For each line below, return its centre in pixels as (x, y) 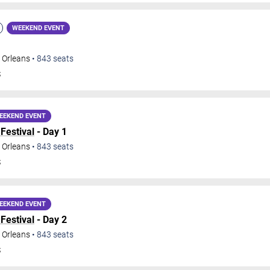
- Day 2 (51, 220)
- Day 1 (51, 132)
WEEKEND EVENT (38, 28)
